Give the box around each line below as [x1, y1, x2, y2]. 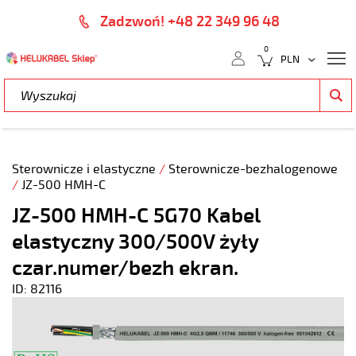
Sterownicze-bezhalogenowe [168, 161, 338, 177]
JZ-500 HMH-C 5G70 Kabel [12, 203, 260, 229]
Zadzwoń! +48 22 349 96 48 [100, 13, 280, 30]
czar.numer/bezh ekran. [12, 255, 238, 281]
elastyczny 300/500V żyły [12, 229, 258, 255]
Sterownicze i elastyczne [12, 161, 159, 177]
